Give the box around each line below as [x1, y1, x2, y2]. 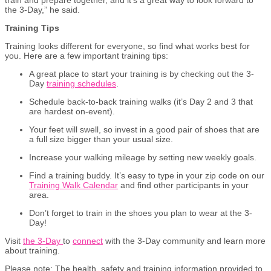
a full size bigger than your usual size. [29, 134, 173, 144]
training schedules [47, 78, 116, 88]
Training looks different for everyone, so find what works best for [5, 41, 250, 51]
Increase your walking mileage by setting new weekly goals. [29, 152, 256, 162]
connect [73, 235, 103, 246]
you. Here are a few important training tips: [5, 50, 171, 60]
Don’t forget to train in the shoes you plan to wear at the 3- [29, 207, 252, 218]
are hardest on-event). [29, 106, 115, 116]
